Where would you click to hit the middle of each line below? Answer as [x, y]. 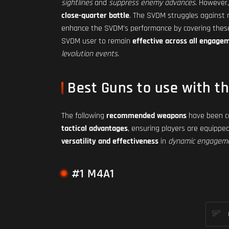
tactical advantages [95, 129]
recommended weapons [146, 116]
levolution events [89, 54]
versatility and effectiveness [110, 141]
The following [84, 116]
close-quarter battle [95, 16]
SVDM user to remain [97, 41]
